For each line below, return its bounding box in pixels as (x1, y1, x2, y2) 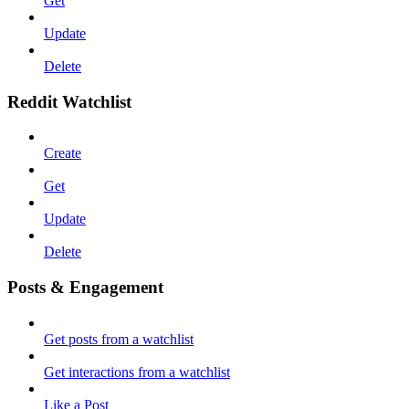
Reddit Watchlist (7, 91, 131, 111)
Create (44, 145, 81, 162)
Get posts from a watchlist (44, 330, 194, 347)
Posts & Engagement (7, 278, 163, 298)
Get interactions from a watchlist (44, 363, 230, 380)
